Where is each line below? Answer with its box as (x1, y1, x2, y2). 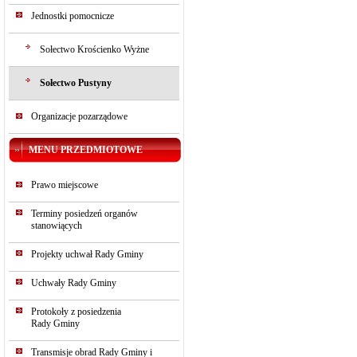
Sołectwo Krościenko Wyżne (40, 44, 149, 55)
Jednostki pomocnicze (31, 10, 114, 22)
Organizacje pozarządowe (31, 111, 127, 122)
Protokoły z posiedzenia (31, 306, 121, 317)
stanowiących (31, 220, 82, 231)
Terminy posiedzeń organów (31, 208, 138, 219)
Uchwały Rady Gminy (31, 277, 116, 288)
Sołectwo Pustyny (40, 77, 112, 88)
